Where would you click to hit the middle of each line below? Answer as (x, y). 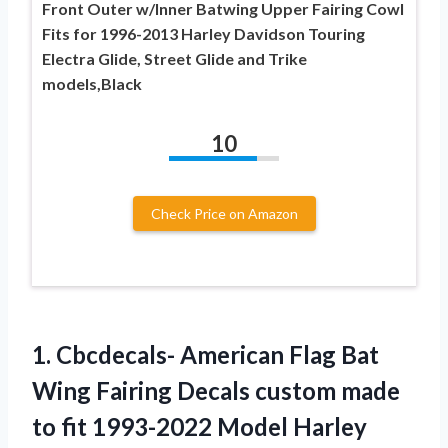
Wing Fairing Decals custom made (216, 390)
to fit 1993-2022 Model (162, 426)
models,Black (92, 83)
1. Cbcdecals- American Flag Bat (205, 354)
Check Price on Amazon (224, 213)
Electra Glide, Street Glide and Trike (174, 58)
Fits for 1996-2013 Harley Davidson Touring (203, 33)
